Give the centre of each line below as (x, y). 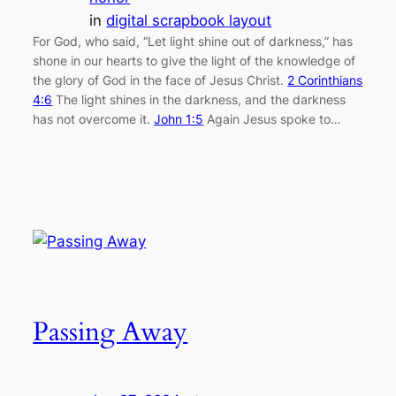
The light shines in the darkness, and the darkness (199, 99)
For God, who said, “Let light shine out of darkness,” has (193, 41)
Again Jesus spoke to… (273, 118)
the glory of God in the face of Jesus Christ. (160, 80)
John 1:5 (179, 118)
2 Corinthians (325, 80)
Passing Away (110, 332)
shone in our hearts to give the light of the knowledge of (194, 60)
